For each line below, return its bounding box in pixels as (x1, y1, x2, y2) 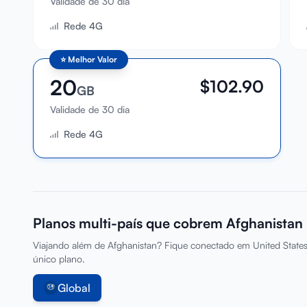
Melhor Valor (68, 54, 117, 64)
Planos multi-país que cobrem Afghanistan (33, 214, 303, 232)
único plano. (33, 253, 85, 265)
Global (58, 281, 90, 295)
